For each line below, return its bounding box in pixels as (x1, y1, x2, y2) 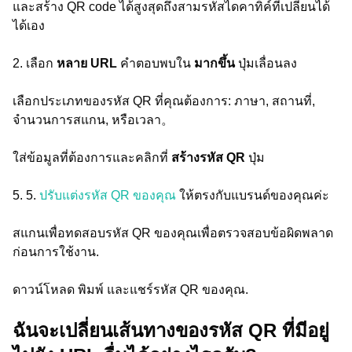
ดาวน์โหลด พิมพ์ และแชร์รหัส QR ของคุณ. (13, 283, 248, 296)
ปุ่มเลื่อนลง (238, 57, 297, 70)
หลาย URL (57, 57, 120, 70)
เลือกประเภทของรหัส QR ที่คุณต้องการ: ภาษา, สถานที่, (13, 94, 315, 108)
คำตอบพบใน (120, 57, 194, 70)
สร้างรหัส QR (171, 151, 248, 164)
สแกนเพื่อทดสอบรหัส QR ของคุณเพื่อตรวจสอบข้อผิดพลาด (13, 226, 333, 240)
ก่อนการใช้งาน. (13, 245, 99, 258)
